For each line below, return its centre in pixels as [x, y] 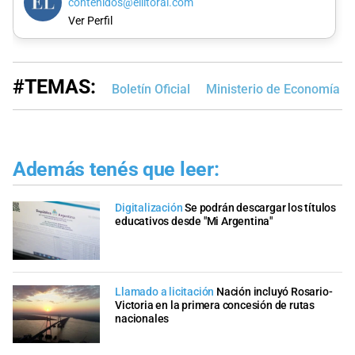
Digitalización [149, 208]
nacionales [142, 319]
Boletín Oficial [151, 89]
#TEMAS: [54, 86]
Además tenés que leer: [116, 169]
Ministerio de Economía [273, 89]
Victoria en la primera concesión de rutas [215, 305]
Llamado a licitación [165, 292]
